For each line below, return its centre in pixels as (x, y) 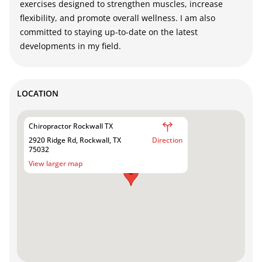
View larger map (55, 163)
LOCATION (37, 93)
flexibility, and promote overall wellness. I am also (118, 18)
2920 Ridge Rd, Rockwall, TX (75, 140)
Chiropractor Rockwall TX (70, 126)
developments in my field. (72, 46)
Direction (167, 140)
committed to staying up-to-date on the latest (109, 32)
